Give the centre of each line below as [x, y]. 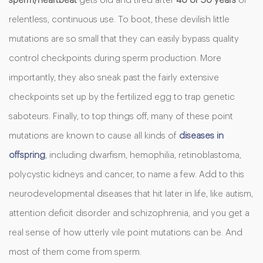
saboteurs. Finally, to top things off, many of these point [121, 117]
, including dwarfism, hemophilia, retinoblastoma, [143, 155]
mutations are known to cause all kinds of [94, 136]
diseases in [201, 136]
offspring [27, 155]
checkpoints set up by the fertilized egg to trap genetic [122, 97]
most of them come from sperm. [75, 252]
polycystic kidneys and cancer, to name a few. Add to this [127, 175]
